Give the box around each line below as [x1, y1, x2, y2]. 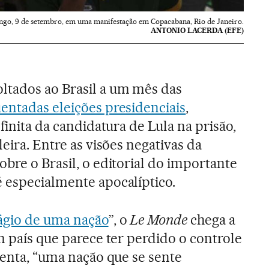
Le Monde [130, 211, 188, 229]
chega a [187, 211, 236, 229]
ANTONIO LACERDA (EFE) [151, 26, 244, 35]
